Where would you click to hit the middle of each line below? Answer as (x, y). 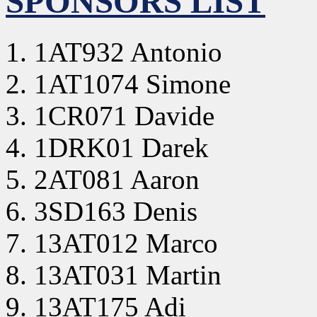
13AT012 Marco (126, 243)
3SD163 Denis (116, 211)
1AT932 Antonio (128, 52)
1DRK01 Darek (121, 147)
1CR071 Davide (124, 115)
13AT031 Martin (128, 275)
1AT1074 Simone (132, 83)
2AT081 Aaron (117, 179)
